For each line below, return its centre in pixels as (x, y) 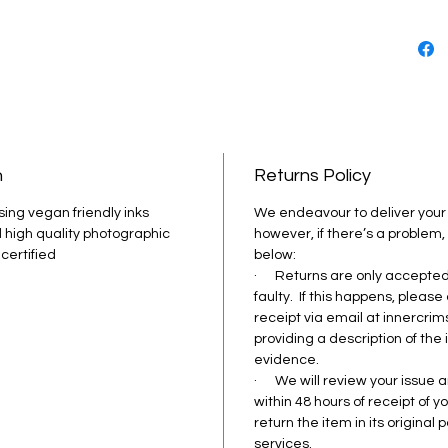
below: (276, 254)
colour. (418, 62)
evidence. (286, 359)
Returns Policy (312, 175)
